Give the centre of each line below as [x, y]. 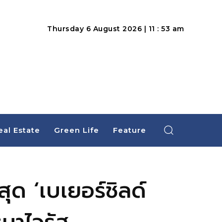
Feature [129, 130]
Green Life [76, 130]
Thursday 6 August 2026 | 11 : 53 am [116, 28]
